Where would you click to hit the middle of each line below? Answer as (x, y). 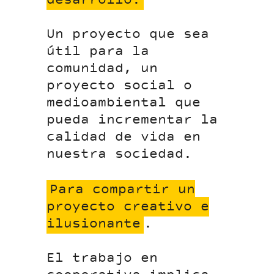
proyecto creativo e (128, 207)
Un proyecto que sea (128, 35)
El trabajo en (102, 258)
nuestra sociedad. (120, 154)
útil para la (98, 52)
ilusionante (94, 224)
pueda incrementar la (132, 120)
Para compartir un (123, 190)
